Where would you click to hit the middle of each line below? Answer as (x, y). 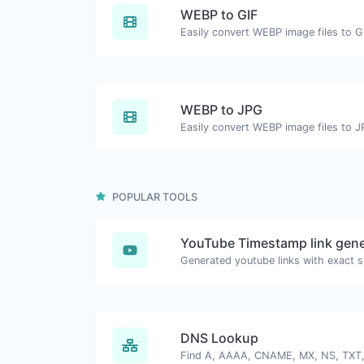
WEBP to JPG (221, 109)
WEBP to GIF (219, 14)
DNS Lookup (219, 338)
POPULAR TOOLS (154, 197)
